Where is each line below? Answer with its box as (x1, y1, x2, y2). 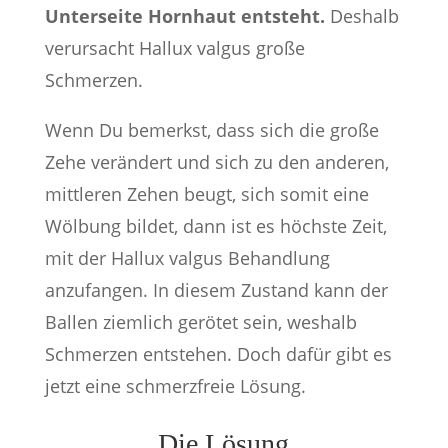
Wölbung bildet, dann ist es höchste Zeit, (44, 214, 387, 238)
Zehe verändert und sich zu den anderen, (44, 150, 389, 174)
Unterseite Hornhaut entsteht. (44, 4, 325, 28)
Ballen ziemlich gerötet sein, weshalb (44, 310, 357, 334)
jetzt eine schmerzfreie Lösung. (44, 374, 306, 398)
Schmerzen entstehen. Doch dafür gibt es (44, 342, 392, 366)
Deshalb (324, 4, 399, 28)
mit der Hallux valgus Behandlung (44, 246, 330, 270)
